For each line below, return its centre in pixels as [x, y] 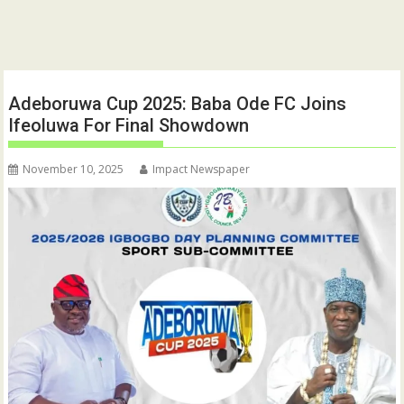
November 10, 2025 [73, 170]
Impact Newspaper [202, 170]
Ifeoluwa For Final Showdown [129, 126]
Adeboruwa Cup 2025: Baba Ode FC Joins [178, 104]
